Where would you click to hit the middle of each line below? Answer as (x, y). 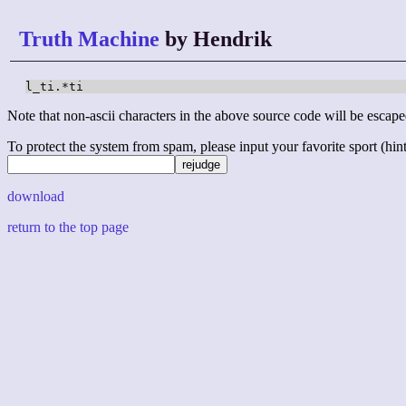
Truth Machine (89, 39)
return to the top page (68, 227)
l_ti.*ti (54, 87)
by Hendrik (216, 39)
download (36, 197)
